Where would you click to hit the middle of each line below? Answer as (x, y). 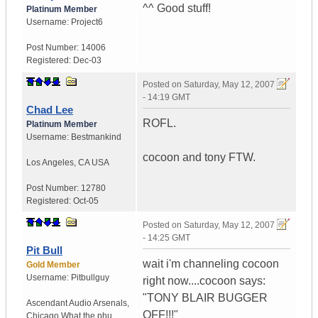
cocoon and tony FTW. (199, 158)
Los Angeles (50, 163)
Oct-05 (86, 201)
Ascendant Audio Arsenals (77, 303)
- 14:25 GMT (166, 238)
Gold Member (53, 265)
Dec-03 (87, 61)
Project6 (87, 22)
